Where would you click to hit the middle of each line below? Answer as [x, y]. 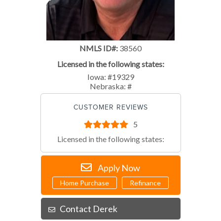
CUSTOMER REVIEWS [110, 107]
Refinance [145, 183]
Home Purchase [85, 183]
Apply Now [119, 167]
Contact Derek [88, 208]
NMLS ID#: [99, 48]
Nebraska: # [110, 86]
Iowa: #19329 [110, 76]
